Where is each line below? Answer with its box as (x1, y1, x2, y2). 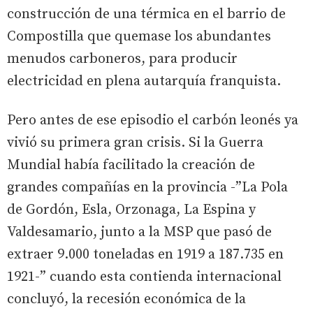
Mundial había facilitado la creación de (7, 156, 255, 174)
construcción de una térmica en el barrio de (7, 5, 286, 23)
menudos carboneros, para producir (7, 50, 238, 68)
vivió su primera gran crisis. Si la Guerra (7, 133, 263, 152)
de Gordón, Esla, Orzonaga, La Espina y (7, 201, 256, 219)
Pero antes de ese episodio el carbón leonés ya (7, 111, 298, 129)
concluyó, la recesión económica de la (7, 290, 246, 308)
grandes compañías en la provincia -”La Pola (7, 178, 288, 196)
